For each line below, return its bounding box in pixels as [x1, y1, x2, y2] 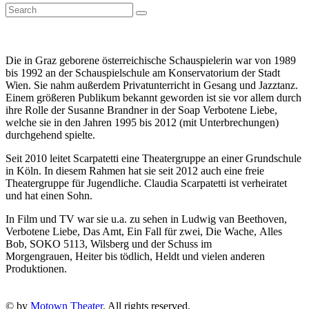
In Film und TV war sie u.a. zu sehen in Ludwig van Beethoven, [6, 213, 287, 225]
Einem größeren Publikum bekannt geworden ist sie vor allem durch [6, 92, 301, 103]
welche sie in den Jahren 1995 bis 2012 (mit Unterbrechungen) [6, 117, 279, 128]
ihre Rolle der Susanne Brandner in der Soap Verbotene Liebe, [6, 104, 277, 116]
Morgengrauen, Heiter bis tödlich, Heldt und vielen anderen [6, 250, 265, 262]
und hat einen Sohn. [6, 190, 92, 201]
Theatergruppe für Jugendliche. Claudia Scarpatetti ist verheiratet [6, 177, 287, 189]
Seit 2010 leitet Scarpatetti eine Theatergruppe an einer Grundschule [6, 152, 301, 164]
